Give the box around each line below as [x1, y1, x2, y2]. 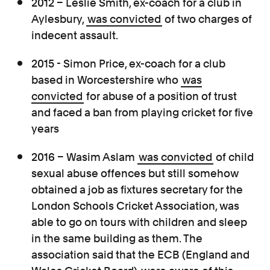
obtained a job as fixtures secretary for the [31, 183, 243, 196]
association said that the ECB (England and [31, 248, 250, 261]
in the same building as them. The [31, 231, 203, 245]
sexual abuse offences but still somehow [31, 166, 239, 180]
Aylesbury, [31, 12, 87, 25]
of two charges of [162, 12, 253, 25]
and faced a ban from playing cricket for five [31, 105, 254, 119]
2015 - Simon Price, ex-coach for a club [31, 57, 226, 70]
